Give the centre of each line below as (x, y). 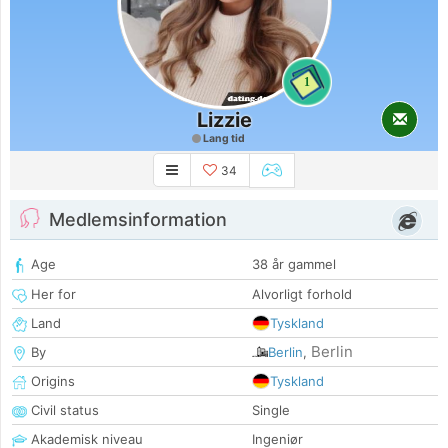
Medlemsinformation (138, 220)
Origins (51, 381)
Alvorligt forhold (302, 294)
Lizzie (224, 120)
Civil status (63, 410)
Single (271, 410)
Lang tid (223, 138)
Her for (51, 294)
